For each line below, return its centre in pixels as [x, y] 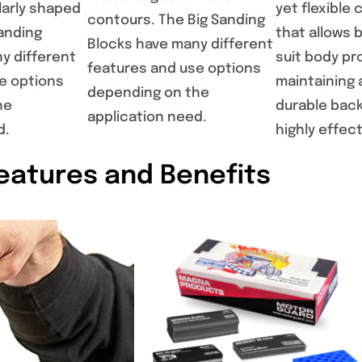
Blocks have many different [180, 45]
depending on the [148, 94]
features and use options [174, 69]
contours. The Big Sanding [176, 21]
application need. [147, 118]
